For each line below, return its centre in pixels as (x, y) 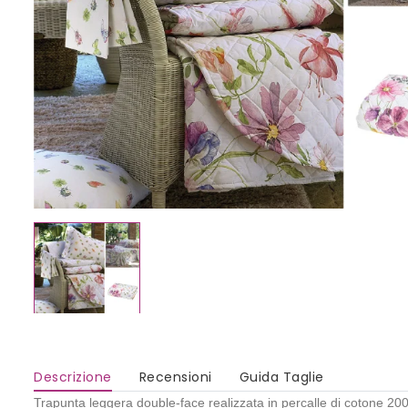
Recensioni (175, 377)
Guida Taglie (281, 377)
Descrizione (73, 377)
